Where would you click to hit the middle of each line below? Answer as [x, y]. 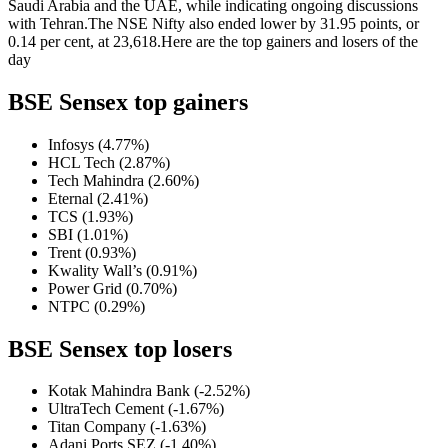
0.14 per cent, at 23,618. [84, 41]
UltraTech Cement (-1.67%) [136, 409]
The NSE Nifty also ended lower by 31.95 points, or [253, 23]
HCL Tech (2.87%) [109, 162]
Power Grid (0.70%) [112, 288]
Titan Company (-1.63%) [127, 427]
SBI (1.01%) [88, 234]
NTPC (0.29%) [96, 306]
